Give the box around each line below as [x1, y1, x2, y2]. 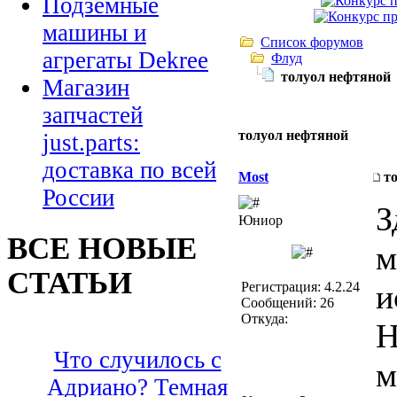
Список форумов [261, 35, 363, 50]
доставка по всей [43, 157, 216, 184]
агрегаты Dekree [43, 47, 208, 74]
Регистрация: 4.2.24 [241, 279, 360, 294]
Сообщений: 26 [241, 295, 334, 310]
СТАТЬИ [7, 265, 132, 300]
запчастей [43, 102, 143, 129]
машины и [43, 19, 146, 47]
